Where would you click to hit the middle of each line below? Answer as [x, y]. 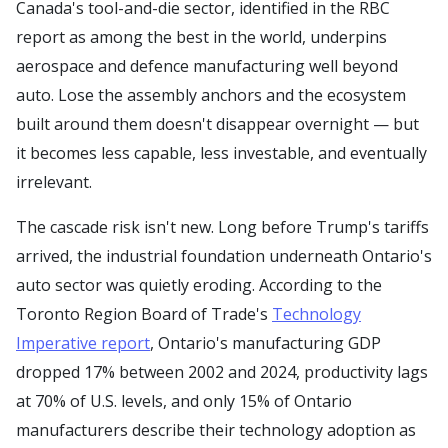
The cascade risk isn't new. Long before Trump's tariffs [222, 226]
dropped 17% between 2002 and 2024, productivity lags [222, 371]
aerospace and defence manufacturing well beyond [207, 65]
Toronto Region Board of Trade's [144, 313]
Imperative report [83, 342]
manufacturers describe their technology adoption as [216, 429]
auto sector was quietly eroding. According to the [199, 284]
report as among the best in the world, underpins [201, 36]
